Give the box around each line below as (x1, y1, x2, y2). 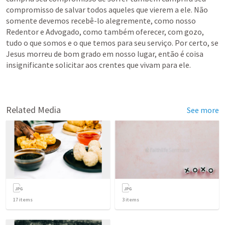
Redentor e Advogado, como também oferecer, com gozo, (6, 27, 204, 37)
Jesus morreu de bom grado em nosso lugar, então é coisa (6, 49, 203, 59)
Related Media (6, 104, 61, 116)
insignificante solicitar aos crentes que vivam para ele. (6, 60, 191, 70)
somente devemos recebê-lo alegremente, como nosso (6, 16, 196, 26)
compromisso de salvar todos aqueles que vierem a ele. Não (6, 5, 208, 15)
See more (187, 105, 219, 115)
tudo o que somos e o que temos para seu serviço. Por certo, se (6, 38, 218, 48)
